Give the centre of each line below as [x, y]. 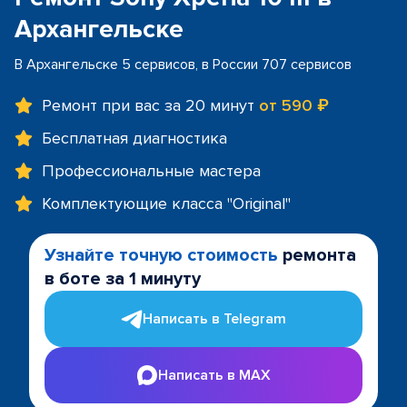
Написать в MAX [214, 375]
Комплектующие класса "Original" [166, 203]
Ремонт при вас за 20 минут [150, 105]
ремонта [317, 255]
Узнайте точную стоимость [161, 255]
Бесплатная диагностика [134, 138]
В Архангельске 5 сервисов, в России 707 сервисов [183, 65]
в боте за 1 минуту [123, 279]
